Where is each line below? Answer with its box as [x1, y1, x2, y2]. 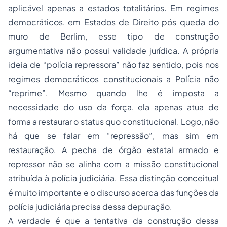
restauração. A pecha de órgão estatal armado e [8, 144, 219, 156]
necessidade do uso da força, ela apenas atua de [8, 102, 219, 113]
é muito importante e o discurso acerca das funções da [8, 187, 219, 198]
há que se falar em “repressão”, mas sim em [8, 130, 219, 141]
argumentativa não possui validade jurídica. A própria [8, 45, 219, 56]
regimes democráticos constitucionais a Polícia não [8, 73, 219, 85]
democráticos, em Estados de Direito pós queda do [8, 17, 219, 28]
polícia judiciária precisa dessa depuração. [8, 201, 172, 212]
